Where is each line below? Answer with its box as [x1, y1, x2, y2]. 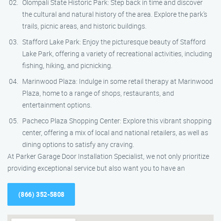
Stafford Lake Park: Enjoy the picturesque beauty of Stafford [22, 37, 206, 46]
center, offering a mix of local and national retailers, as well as [22, 128, 208, 137]
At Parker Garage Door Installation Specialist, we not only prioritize [7, 151, 209, 161]
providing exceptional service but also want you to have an [7, 163, 185, 173]
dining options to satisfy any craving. [22, 140, 134, 149]
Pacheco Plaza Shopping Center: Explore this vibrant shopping [22, 116, 212, 125]
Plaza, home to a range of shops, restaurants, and [22, 88, 174, 98]
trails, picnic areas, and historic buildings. [22, 21, 147, 31]
